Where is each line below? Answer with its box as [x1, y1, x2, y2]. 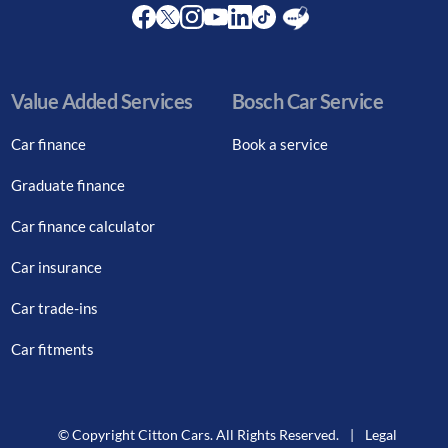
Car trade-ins [10, 298, 98, 317]
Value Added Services [10, 88, 193, 113]
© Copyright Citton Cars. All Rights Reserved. [51, 425, 342, 443]
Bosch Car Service [231, 88, 384, 113]
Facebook [131, 30, 201, 52]
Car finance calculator [10, 216, 155, 235]
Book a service [231, 134, 328, 153]
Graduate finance [10, 175, 125, 194]
